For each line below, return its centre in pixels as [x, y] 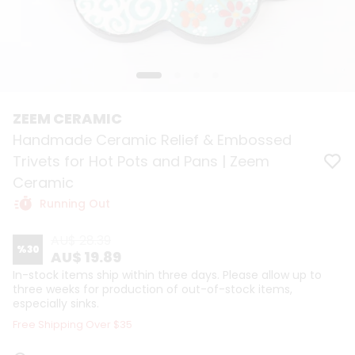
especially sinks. [56, 303]
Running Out [75, 204]
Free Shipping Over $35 [73, 324]
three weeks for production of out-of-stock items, [153, 289]
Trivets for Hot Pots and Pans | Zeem [141, 161]
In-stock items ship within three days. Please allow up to [167, 275]
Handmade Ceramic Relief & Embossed [152, 140]
